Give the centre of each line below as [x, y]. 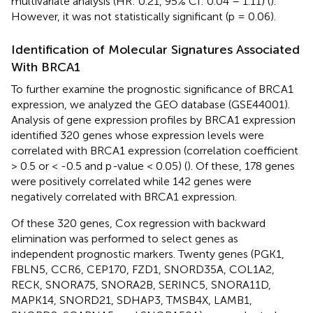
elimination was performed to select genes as [125, 238]
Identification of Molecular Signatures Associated [155, 49]
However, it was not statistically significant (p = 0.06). [144, 16]
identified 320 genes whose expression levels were [138, 135]
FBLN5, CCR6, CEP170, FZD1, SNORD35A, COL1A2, [143, 269]
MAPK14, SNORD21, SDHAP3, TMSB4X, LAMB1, [132, 300]
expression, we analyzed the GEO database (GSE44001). [151, 104]
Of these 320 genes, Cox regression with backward [138, 223]
